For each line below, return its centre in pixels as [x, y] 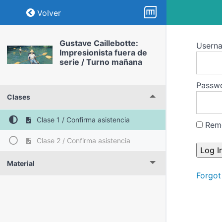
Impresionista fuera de [103, 53]
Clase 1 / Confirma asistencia [82, 120]
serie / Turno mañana [101, 62]
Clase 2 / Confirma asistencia [82, 140]
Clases [19, 97]
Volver [49, 13]
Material [21, 163]
